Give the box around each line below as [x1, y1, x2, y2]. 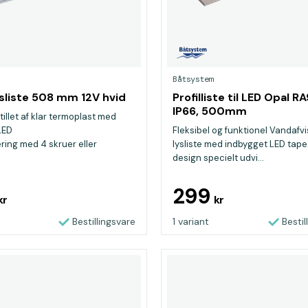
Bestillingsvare [72, 215, 135, 228]
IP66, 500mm [173, 104, 247, 118]
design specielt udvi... [173, 152, 264, 164]
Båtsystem [173, 74, 213, 85]
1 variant [173, 215, 209, 228]
